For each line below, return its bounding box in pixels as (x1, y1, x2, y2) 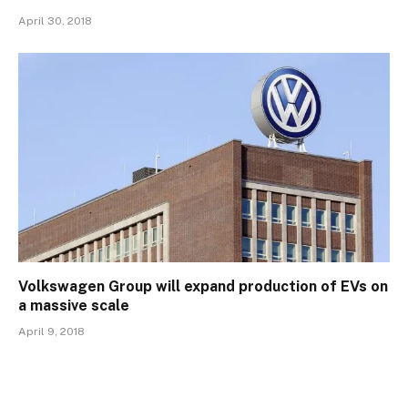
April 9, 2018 (18, 324, 85, 338)
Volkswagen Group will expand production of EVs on (18, 277, 388, 295)
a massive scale (18, 296, 129, 314)
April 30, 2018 (18, 15, 92, 28)
